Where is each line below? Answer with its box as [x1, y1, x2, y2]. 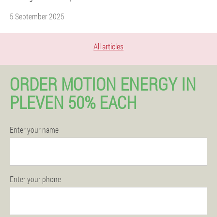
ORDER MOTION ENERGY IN [10, 72, 196, 95]
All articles [93, 41, 124, 51]
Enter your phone [10, 174, 61, 184]
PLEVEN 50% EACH [10, 91, 137, 114]
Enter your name [10, 124, 59, 135]
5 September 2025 [10, 11, 64, 21]
